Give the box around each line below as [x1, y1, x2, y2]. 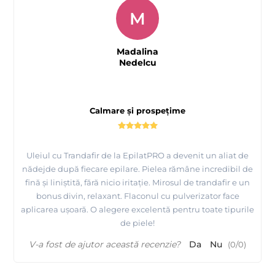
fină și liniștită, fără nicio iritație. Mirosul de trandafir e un [25, 177, 250, 188]
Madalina [117, 46, 158, 58]
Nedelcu [118, 57, 157, 69]
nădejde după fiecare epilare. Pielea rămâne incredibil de [22, 164, 253, 174]
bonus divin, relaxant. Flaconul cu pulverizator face [36, 191, 239, 201]
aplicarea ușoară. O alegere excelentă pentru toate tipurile [21, 204, 254, 215]
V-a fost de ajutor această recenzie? [29, 239, 180, 250]
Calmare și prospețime [90, 106, 185, 116]
